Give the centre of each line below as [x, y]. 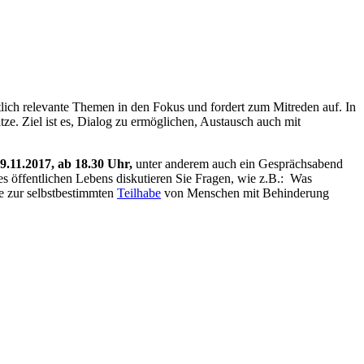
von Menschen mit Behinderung [245, 193]
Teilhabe [139, 193]
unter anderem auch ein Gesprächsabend [238, 164]
